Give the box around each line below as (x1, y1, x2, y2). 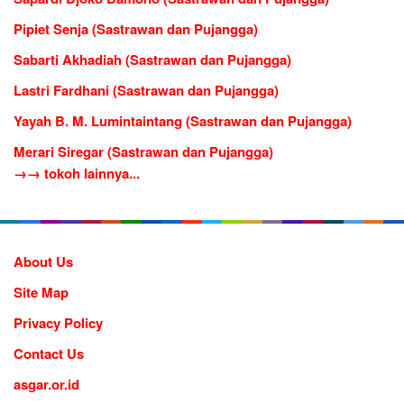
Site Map (14, 281, 69, 302)
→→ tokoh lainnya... (14, 162, 140, 183)
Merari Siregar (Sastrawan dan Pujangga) (14, 141, 273, 161)
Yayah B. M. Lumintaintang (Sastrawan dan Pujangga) (14, 110, 352, 131)
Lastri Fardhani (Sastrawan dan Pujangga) (14, 79, 279, 100)
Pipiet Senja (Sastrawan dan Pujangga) (14, 18, 258, 39)
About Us (14, 251, 73, 271)
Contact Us (14, 343, 84, 363)
